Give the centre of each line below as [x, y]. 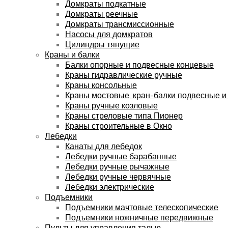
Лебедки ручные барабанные [121, 156]
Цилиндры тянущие [102, 44]
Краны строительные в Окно [119, 125]
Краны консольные [101, 85]
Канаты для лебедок [104, 146]
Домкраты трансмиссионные [120, 24]
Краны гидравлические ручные [124, 75]
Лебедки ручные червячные [118, 176]
